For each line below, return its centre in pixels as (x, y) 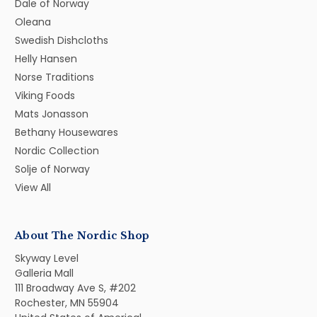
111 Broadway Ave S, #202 (75, 288)
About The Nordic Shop (82, 236)
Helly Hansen (46, 59)
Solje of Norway (52, 169)
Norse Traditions (54, 77)
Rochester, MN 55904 (67, 303)
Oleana (33, 22)
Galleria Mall (44, 273)
